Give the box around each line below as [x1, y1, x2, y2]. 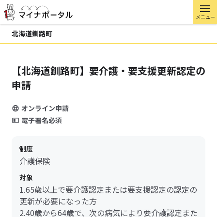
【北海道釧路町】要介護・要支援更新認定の [12, 63, 205, 77]
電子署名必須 [21, 115, 62, 125]
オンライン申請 [21, 103, 69, 113]
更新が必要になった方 [19, 195, 97, 207]
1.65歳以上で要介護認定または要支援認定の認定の [19, 184, 197, 195]
